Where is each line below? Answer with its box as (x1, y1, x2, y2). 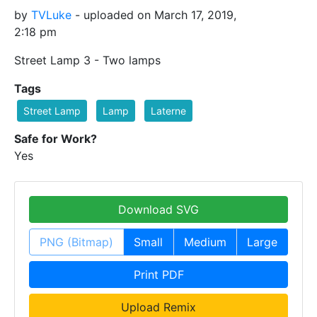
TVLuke (31, 7, 71, 22)
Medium (183, 234, 226, 249)
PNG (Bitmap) (40, 234, 114, 249)
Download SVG (118, 202, 199, 217)
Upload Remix (121, 299, 196, 314)
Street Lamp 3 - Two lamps (14, 52, 161, 67)
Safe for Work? (14, 131, 97, 146)
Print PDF (133, 267, 184, 282)
